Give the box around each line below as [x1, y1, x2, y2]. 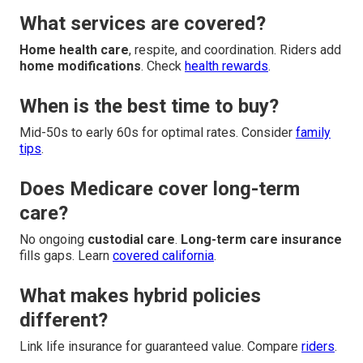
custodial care [88, 232, 175, 248]
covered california [113, 248, 214, 264]
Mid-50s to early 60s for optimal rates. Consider [19, 125, 296, 141]
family [296, 125, 331, 141]
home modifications [19, 58, 141, 75]
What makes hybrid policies [19, 284, 261, 308]
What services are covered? [19, 12, 266, 36]
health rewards [185, 58, 268, 75]
